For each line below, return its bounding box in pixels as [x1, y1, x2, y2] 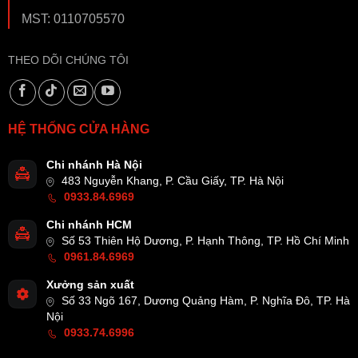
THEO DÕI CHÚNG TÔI [8, 54, 129, 67]
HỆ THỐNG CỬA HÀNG [8, 122, 149, 137]
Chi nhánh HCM [46, 219, 132, 232]
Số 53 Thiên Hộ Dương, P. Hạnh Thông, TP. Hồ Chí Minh [58, 235, 349, 248]
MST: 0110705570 [22, 12, 125, 26]
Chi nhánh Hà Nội [46, 159, 142, 172]
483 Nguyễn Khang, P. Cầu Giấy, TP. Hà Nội [58, 175, 284, 188]
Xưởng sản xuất [46, 279, 134, 292]
